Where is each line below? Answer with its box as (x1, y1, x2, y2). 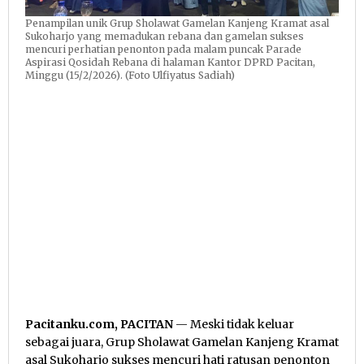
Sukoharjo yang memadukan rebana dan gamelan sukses (25, 30, 304, 43)
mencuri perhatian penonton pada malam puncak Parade (25, 43, 301, 56)
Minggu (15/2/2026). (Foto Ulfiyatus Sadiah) (25, 69, 235, 82)
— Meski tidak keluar (173, 317, 294, 332)
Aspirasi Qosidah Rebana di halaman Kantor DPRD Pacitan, (25, 56, 315, 69)
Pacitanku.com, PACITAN (25, 317, 173, 332)
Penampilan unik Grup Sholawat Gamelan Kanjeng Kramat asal (25, 17, 329, 30)
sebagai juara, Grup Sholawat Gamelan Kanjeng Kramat (25, 335, 339, 350)
